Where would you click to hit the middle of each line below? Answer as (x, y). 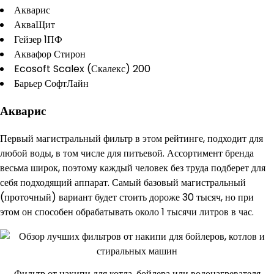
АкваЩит (35, 25)
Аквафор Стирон (50, 54)
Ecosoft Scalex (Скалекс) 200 (82, 69)
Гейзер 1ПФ (38, 40)
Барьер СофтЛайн (51, 84)
